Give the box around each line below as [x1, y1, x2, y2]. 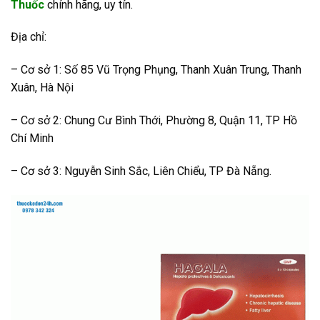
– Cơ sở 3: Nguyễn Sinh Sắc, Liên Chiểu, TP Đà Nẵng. [11, 164, 271, 178]
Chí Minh [11, 131, 54, 145]
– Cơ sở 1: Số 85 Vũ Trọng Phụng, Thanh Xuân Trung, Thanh [11, 63, 301, 77]
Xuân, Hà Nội [11, 81, 74, 95]
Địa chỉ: [11, 30, 46, 44]
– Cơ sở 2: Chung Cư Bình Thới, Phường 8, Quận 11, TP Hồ [11, 113, 297, 127]
